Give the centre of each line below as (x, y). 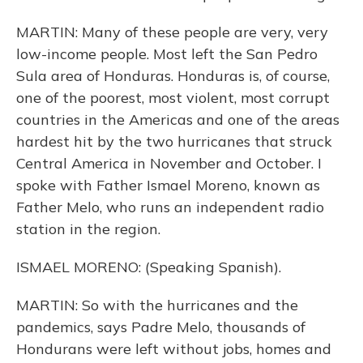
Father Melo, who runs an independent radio (170, 207)
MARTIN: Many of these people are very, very (172, 32)
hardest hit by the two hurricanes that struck (174, 141)
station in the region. (88, 229)
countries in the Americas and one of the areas (178, 120)
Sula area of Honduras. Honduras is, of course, (173, 76)
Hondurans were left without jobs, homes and (174, 349)
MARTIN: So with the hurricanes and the (157, 305)
